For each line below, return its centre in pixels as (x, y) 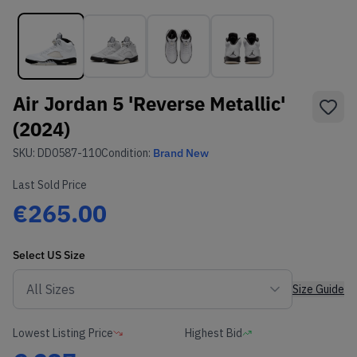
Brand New (181, 153)
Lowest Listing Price (63, 333)
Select (30, 255)
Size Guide (318, 289)
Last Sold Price (50, 184)
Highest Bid (214, 333)
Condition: (127, 153)
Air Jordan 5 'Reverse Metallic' (149, 103)
